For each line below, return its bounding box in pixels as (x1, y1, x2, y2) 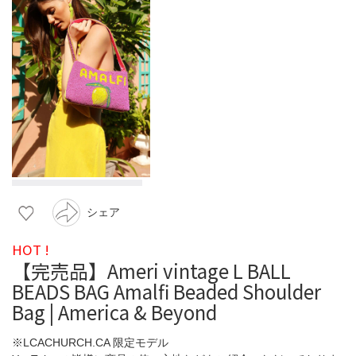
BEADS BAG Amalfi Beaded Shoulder (12, 277, 321, 305)
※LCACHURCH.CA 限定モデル (12, 335, 168, 349)
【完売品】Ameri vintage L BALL (12, 256, 291, 284)
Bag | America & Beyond (12, 297, 217, 326)
